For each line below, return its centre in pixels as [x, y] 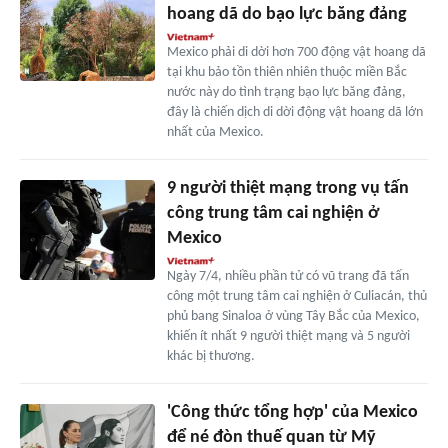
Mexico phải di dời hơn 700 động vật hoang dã [296, 52]
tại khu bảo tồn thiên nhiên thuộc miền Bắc [286, 72]
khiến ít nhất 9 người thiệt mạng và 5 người [288, 336]
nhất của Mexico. [215, 132]
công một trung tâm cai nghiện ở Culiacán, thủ [296, 296]
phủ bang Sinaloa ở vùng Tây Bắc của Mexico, [293, 316]
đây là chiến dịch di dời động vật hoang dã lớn [294, 112]
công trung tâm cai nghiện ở [272, 213]
